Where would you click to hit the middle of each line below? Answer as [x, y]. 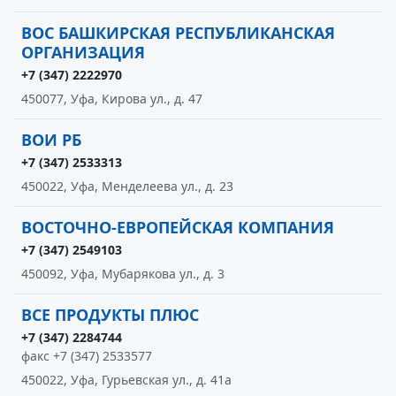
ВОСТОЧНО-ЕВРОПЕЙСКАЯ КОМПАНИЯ [178, 227]
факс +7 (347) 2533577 [87, 356]
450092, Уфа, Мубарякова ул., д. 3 [123, 274]
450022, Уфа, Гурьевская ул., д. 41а [126, 380]
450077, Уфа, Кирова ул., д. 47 [112, 99]
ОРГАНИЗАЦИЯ [83, 52]
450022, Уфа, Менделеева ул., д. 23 [127, 186]
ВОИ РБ [51, 140]
